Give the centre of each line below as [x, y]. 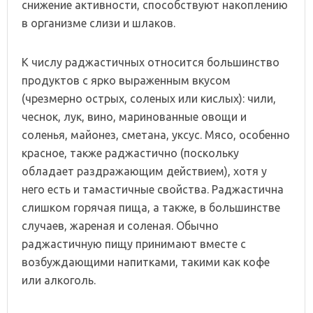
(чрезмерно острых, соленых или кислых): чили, [149, 98]
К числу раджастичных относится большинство [151, 62]
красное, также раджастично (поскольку [130, 153]
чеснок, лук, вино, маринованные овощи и [134, 116]
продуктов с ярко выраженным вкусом [126, 80]
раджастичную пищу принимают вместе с [134, 243]
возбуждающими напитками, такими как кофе [146, 262]
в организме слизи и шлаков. [99, 23]
